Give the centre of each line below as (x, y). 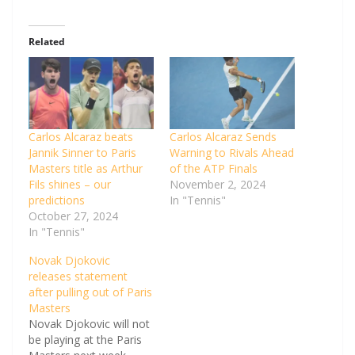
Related (47, 42)
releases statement (78, 276)
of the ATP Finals (214, 168)
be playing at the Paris (85, 339)
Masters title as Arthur (86, 168)
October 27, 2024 (73, 216)
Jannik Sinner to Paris (82, 152)
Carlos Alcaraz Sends (223, 136)
